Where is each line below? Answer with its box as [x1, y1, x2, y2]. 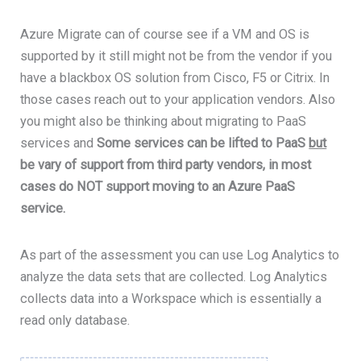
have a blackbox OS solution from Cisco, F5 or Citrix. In [20, 69, 330, 85]
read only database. [20, 313, 131, 329]
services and [20, 135, 98, 151]
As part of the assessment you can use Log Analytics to [20, 247, 340, 263]
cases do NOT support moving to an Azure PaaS [20, 178, 296, 194]
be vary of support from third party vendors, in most [20, 156, 312, 172]
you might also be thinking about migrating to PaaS [20, 113, 307, 129]
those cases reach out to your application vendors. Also [20, 91, 336, 107]
